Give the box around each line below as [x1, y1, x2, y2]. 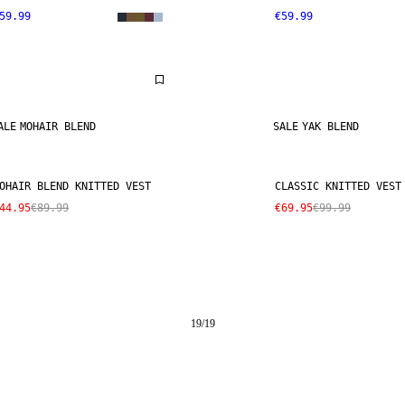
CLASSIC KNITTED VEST [275, 180, 401, 193]
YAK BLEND [302, 120, 359, 133]
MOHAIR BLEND [20, 120, 96, 133]
